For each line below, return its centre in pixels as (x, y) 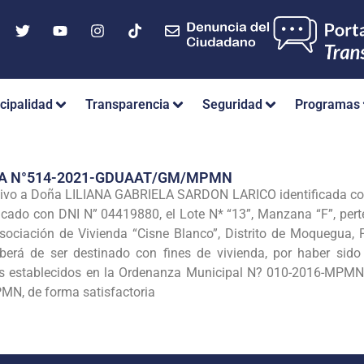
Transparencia (128, 105)
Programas (327, 105)
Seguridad (232, 105)
